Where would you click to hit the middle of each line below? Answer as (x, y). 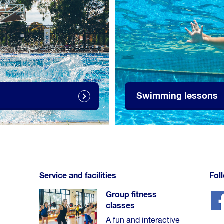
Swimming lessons (177, 96)
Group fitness (131, 195)
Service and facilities (78, 176)
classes (120, 206)
